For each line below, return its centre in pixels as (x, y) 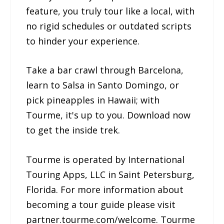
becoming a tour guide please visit (101, 205)
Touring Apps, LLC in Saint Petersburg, (110, 175)
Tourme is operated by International (105, 160)
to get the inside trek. (73, 130)
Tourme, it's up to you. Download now (108, 115)
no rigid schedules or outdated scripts (109, 26)
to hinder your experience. (83, 41)
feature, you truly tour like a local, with (110, 11)
